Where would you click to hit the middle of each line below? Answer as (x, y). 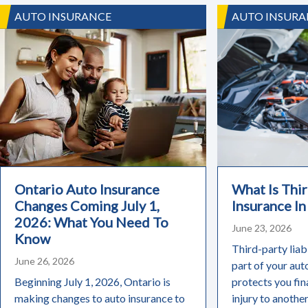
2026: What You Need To (91, 222)
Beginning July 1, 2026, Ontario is (92, 281)
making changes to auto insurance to (100, 298)
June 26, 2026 (44, 261)
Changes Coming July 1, (87, 205)
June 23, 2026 (262, 228)
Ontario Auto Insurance (87, 189)
